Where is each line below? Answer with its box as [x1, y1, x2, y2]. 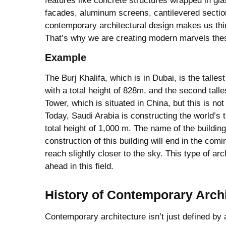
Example [45, 52, 86, 64]
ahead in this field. [45, 161, 114, 172]
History [45, 188, 88, 202]
